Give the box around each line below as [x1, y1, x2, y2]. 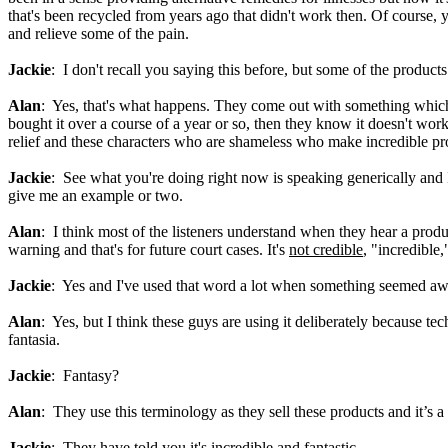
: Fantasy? [51, 367, 119, 384]
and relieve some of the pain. [8, 25, 189, 42]
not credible [289, 241, 363, 258]
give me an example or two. [8, 187, 183, 204]
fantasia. [8, 331, 60, 348]
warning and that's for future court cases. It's [8, 241, 289, 258]
